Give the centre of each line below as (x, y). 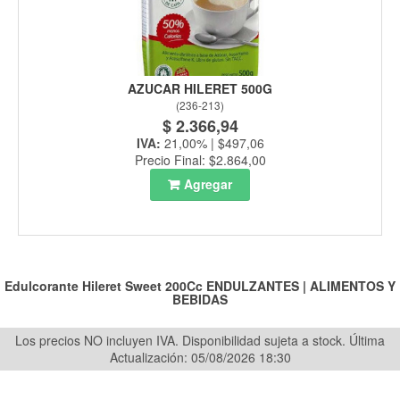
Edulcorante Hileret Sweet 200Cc (104, 286)
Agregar (208, 184)
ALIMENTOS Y (353, 286)
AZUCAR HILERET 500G (200, 89)
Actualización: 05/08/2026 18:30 (200, 358)
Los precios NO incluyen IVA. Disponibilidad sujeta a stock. (182, 341)
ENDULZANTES (253, 286)
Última (367, 341)
